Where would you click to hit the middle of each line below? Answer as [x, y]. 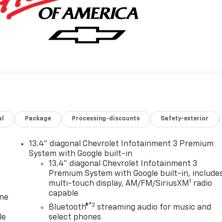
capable [64, 194]
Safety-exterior [185, 119]
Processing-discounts [106, 119]
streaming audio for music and [153, 208]
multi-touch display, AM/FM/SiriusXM [119, 184]
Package [38, 119]
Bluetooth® [69, 208]
